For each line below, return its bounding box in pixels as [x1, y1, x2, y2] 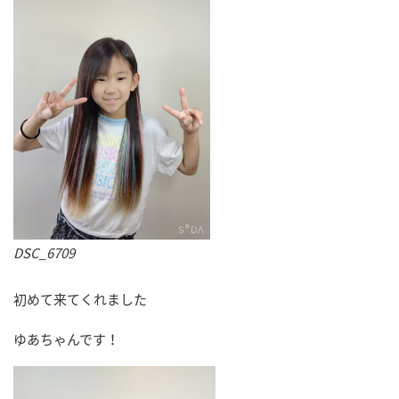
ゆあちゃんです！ [13, 330, 119, 350]
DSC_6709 [13, 242, 75, 263]
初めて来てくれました [13, 289, 147, 310]
